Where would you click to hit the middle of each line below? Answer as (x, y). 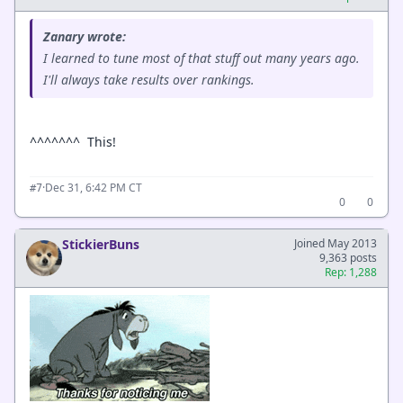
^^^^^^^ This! (73, 141)
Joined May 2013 (336, 243)
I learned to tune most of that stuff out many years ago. (201, 58)
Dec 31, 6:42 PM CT (94, 188)
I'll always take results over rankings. (149, 80)
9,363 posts (348, 258)
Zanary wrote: (85, 36)
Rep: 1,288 (351, 272)
